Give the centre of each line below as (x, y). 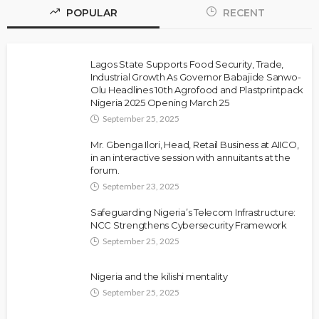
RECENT (242, 12)
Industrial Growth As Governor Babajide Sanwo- (196, 77)
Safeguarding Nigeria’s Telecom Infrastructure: (193, 212)
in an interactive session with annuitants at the (190, 157)
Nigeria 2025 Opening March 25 (160, 102)
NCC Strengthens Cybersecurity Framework (189, 225)
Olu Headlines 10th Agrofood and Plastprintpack (197, 89)
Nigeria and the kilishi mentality (159, 276)
